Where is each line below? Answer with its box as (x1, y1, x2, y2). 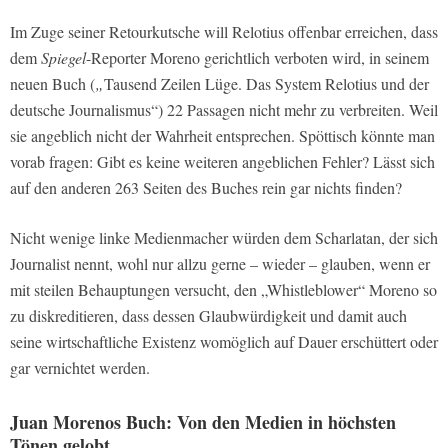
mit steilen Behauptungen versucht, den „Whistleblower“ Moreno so (10, 279, 437, 301)
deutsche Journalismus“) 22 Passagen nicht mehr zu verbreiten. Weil (10, 99, 438, 121)
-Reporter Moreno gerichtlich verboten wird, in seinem (86, 47, 429, 69)
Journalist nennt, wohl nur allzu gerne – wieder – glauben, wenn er (10, 253, 430, 275)
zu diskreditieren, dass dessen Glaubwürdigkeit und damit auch (10, 305, 407, 327)
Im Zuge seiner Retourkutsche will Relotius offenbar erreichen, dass (10, 21, 438, 43)
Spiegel (41, 47, 86, 69)
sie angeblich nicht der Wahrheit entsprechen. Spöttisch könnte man (10, 125, 435, 147)
